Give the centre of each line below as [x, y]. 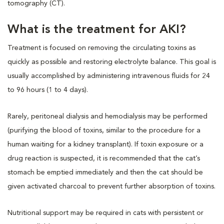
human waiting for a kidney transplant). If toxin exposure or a [105, 144]
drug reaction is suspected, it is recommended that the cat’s [104, 158]
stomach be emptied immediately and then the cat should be [105, 172]
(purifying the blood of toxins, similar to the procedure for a [104, 130]
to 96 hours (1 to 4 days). [49, 90]
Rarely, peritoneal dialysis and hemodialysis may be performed [107, 116]
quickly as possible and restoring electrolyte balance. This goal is [112, 62]
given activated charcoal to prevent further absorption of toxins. [111, 186]
